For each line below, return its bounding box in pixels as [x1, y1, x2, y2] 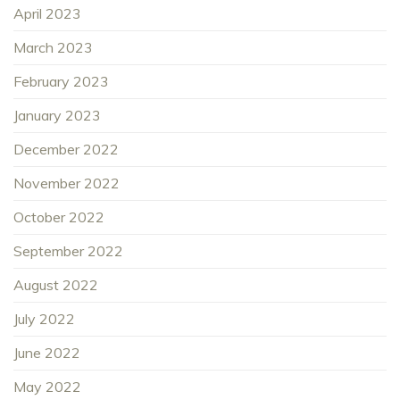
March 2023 [13, 38, 93, 57]
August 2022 [13, 276, 98, 295]
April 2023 [13, 4, 81, 23]
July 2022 [13, 310, 75, 329]
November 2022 [13, 174, 120, 193]
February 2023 [13, 72, 109, 91]
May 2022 [13, 378, 81, 396]
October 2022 [13, 208, 104, 227]
